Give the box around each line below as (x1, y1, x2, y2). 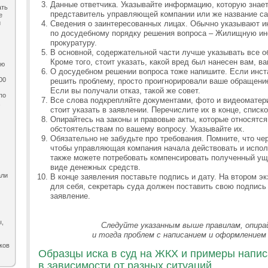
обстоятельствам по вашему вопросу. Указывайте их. (50, 124, 245, 133)
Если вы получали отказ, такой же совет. (50, 86, 200, 95)
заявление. (50, 191, 90, 200)
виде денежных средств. (50, 163, 141, 172)
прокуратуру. (50, 38, 97, 47)
